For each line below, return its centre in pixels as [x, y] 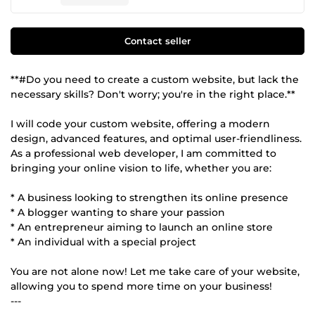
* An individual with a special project [103, 242]
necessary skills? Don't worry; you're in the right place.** [153, 94]
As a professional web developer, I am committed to [143, 153]
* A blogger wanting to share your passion [118, 212]
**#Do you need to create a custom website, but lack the [155, 79]
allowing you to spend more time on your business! [141, 286]
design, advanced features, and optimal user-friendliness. [156, 138]
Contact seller [157, 40]
